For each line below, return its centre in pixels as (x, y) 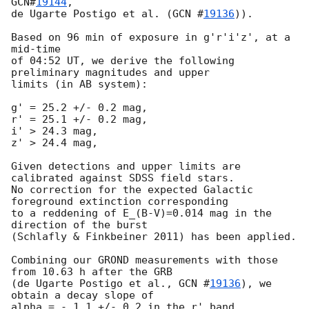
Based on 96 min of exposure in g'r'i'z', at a (151, 38)
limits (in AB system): (79, 84)
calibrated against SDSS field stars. (126, 178)
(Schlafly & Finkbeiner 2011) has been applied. (154, 237)
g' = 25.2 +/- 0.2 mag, (79, 108)
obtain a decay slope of (82, 296)
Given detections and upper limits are (126, 167)
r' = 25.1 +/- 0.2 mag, (79, 120)
